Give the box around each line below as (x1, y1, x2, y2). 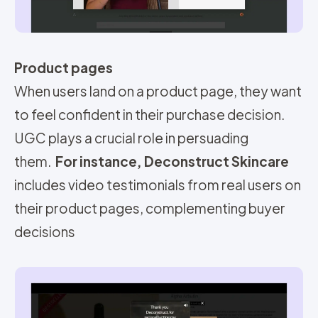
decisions (14, 222, 75, 240)
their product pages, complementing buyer (14, 199, 285, 216)
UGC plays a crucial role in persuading (14, 128, 248, 146)
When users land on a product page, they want (14, 82, 302, 99)
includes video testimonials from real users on (14, 175, 301, 193)
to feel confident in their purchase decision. (14, 105, 285, 123)
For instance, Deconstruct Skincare (55, 152, 289, 170)
